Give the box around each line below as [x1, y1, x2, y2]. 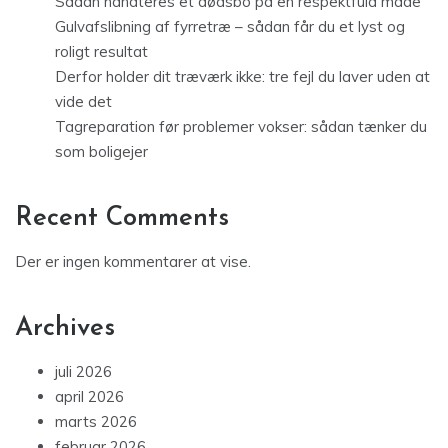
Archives [15, 315, 115, 343]
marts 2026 [55, 412, 137, 432]
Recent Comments [15, 205, 229, 233]
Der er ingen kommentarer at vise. [15, 252, 251, 272]
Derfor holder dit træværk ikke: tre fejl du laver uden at [55, 67, 430, 87]
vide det [55, 92, 112, 112]
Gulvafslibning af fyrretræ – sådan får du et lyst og [55, 17, 405, 37]
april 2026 [55, 387, 124, 407]
